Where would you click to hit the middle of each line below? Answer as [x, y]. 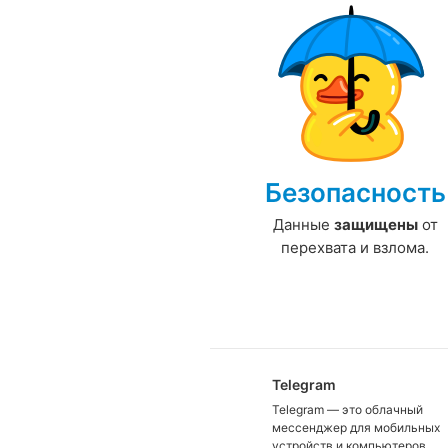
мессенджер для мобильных [356, 428]
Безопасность [355, 193]
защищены [375, 225]
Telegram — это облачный [347, 410]
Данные [303, 225]
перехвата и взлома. [355, 248]
